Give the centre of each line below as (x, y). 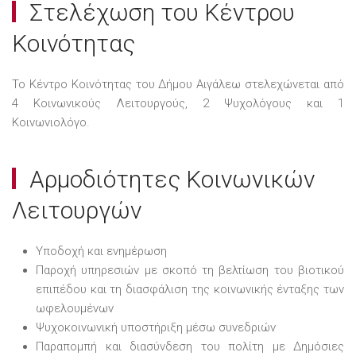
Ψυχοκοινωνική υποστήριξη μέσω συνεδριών (156, 327)
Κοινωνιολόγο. (51, 122)
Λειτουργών (77, 210)
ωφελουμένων (75, 308)
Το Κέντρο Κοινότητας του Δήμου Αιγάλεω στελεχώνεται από (178, 84)
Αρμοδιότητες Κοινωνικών (169, 179)
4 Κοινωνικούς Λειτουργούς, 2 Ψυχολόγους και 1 (178, 103)
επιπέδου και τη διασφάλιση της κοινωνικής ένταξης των (190, 289)
